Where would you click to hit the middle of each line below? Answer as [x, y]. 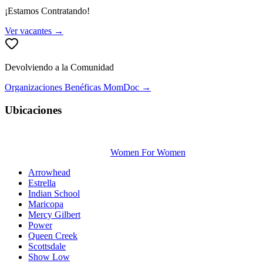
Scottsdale [47, 247]
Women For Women [148, 153]
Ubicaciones [33, 110]
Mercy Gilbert [54, 215]
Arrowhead [49, 173]
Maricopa [46, 204]
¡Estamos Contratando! [47, 11]
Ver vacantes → [34, 31]
